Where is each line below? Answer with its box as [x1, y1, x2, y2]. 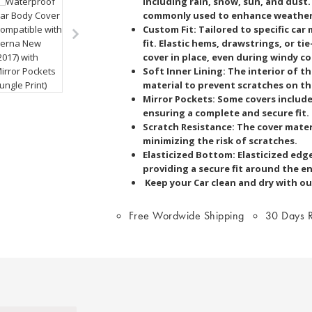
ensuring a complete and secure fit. [142, 106, 309, 119]
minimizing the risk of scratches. [142, 134, 297, 147]
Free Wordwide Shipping [128, 208, 244, 223]
